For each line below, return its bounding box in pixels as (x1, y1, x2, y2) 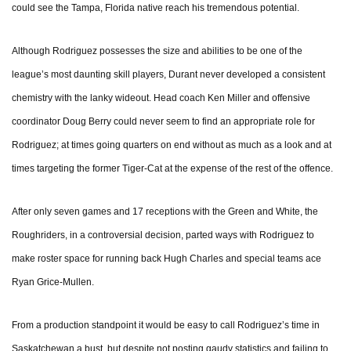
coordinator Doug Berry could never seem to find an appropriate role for (12, 116, 315, 128)
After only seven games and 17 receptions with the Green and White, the (12, 206, 318, 218)
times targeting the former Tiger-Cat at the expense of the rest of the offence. (12, 163, 333, 175)
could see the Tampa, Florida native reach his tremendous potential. (12, 2, 299, 14)
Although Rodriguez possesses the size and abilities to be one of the (12, 45, 302, 57)
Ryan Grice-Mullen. (12, 277, 94, 288)
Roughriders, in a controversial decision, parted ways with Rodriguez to (12, 230, 314, 241)
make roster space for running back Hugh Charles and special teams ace (12, 253, 321, 265)
